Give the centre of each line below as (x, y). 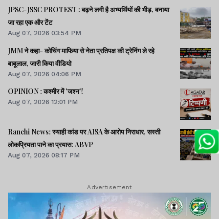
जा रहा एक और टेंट (30, 22)
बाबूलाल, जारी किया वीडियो (40, 63)
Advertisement (109, 187)
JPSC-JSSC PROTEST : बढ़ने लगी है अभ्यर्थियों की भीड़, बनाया (88, 10)
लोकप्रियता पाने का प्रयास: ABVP (50, 144)
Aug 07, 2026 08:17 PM (44, 155)
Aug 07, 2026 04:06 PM (44, 74)
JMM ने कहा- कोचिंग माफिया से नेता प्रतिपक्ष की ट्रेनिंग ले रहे (81, 50)
